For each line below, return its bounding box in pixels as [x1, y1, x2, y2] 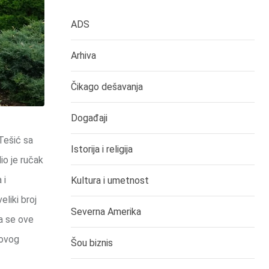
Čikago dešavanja [71, 81, 143, 93]
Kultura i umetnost [71, 175, 149, 187]
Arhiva [71, 50, 96, 62]
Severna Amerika [71, 206, 141, 218]
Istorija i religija [71, 144, 133, 156]
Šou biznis [71, 237, 113, 249]
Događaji [71, 112, 107, 124]
